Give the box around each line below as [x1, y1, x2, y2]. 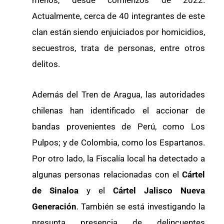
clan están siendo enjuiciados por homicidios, [32, 26, 205, 37]
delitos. [32, 58, 60, 69]
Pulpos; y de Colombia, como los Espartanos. [32, 137, 205, 148]
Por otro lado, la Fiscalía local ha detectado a [32, 153, 205, 164]
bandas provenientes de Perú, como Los [32, 121, 205, 132]
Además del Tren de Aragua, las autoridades [32, 89, 205, 100]
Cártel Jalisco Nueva [113, 185, 205, 196]
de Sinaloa [32, 185, 78, 196]
